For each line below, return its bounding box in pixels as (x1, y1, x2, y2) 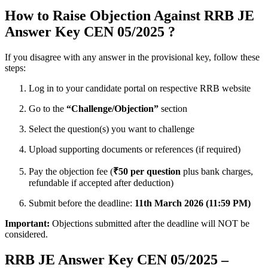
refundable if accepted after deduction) (29, 178, 173, 188)
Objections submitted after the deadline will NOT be (50, 218, 249, 229)
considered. (5, 229, 48, 239)
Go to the (29, 103, 66, 114)
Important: (5, 218, 50, 229)
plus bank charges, (181, 166, 253, 176)
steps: (5, 63, 26, 73)
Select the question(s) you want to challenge (29, 124, 194, 134)
